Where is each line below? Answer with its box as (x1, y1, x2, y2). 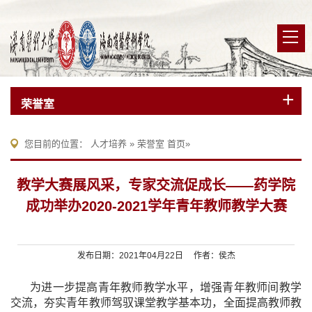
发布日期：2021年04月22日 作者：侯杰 (77, 251, 235, 260)
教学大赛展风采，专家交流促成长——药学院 (17, 178, 295, 193)
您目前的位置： (24, 139, 91, 149)
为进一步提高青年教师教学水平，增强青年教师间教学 (30, 281, 302, 293)
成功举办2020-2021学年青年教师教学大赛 (25, 198, 287, 214)
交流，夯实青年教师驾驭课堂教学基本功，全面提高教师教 (10, 297, 302, 309)
